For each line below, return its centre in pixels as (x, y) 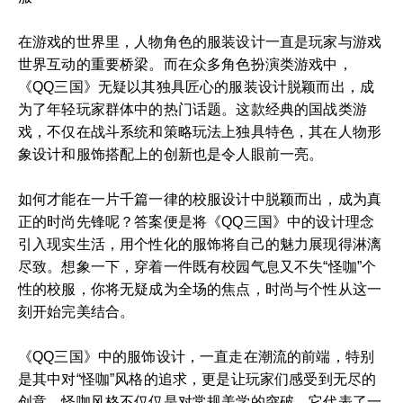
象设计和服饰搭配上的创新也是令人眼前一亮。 (171, 154)
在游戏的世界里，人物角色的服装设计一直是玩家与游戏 (200, 42)
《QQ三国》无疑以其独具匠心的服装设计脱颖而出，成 (197, 87)
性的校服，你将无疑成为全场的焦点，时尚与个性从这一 (200, 289)
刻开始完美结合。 (76, 312)
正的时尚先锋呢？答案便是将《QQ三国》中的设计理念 (197, 222)
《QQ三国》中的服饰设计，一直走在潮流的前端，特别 (197, 357)
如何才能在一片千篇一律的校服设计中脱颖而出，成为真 (200, 199)
